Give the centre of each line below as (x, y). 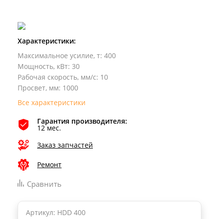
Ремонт (49, 164)
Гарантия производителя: (82, 121)
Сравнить (44, 184)
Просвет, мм (38, 88)
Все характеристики (52, 102)
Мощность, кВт (43, 66)
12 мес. (49, 128)
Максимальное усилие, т (59, 55)
